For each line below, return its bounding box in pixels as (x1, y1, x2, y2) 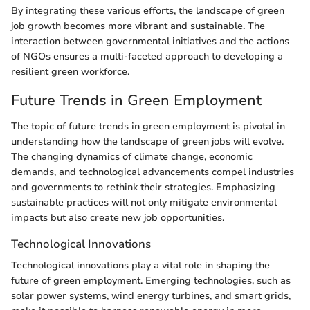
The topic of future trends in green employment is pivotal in (11, 120, 285, 134)
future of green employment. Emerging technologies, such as (11, 274, 291, 288)
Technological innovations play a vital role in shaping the (11, 259, 270, 273)
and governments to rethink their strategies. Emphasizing (11, 181, 275, 194)
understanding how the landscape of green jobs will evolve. (11, 135, 284, 149)
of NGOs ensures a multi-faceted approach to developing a (11, 49, 283, 63)
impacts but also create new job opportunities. (11, 211, 224, 225)
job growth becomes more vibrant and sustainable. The (11, 19, 265, 33)
